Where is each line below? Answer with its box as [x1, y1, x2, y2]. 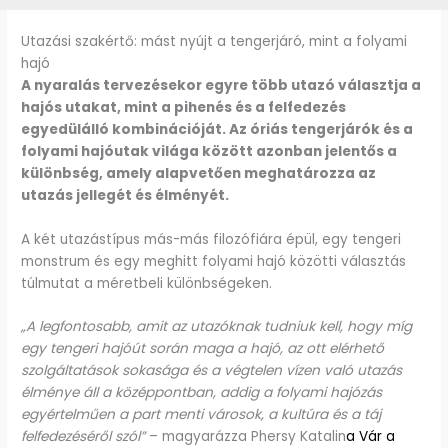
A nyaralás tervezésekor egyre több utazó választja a [21, 75, 422, 95]
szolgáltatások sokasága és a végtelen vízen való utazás [21, 361, 403, 381]
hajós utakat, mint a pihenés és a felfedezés [21, 97, 347, 117]
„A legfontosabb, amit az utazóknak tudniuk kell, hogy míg [21, 317, 413, 337]
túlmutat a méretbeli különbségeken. [21, 273, 273, 293]
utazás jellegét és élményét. [21, 185, 230, 205]
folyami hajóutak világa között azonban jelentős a [21, 141, 398, 161]
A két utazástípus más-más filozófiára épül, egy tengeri [21, 229, 402, 249]
